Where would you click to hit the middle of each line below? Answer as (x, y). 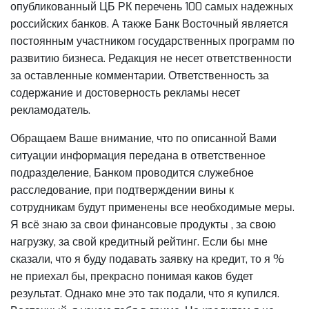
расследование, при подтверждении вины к (122, 190)
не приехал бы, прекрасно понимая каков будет (132, 276)
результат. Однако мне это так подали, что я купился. (145, 293)
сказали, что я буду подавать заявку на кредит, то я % (147, 259)
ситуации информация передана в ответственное (138, 155)
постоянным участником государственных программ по (152, 41)
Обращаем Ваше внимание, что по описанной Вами (143, 138)
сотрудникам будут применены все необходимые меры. (152, 207)
